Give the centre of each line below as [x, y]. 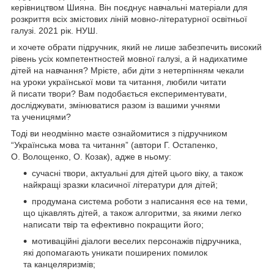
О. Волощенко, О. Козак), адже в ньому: [91, 156]
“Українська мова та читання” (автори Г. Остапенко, [114, 145]
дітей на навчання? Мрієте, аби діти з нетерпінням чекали [128, 70]
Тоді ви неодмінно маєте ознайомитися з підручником [119, 133]
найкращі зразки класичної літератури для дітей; [120, 184]
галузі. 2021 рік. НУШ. [54, 30]
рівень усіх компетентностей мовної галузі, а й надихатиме [129, 58]
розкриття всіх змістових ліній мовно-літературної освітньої [129, 19]
